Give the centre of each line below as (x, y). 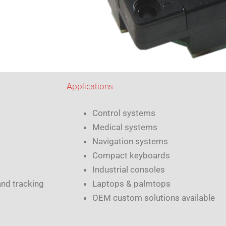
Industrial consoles (129, 170)
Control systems (124, 113)
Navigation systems (130, 142)
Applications (90, 87)
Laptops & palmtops (131, 184)
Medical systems (125, 127)
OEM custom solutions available (154, 198)
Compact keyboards (131, 156)
